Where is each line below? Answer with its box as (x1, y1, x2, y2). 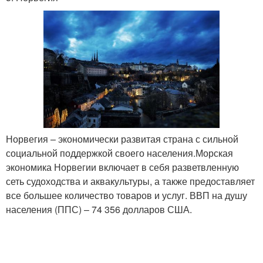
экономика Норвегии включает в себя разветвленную (6, 160, 239, 174)
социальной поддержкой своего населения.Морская (6, 146, 233, 160)
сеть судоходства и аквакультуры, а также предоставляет (6, 174, 255, 188)
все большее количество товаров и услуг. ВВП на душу (6, 188, 247, 203)
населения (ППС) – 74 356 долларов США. (6, 203, 192, 217)
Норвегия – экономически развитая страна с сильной (6, 132, 238, 146)
